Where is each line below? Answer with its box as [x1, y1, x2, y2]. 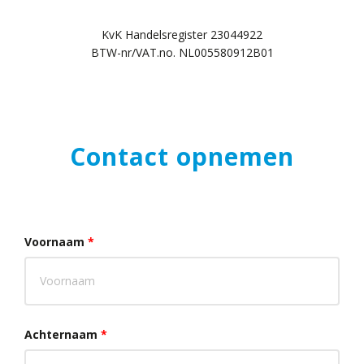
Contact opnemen [70, 140, 294, 173]
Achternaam [24, 327, 101, 342]
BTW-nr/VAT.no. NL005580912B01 [90, 45, 274, 60]
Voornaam [24, 234, 88, 249]
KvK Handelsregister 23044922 [102, 27, 262, 42]
